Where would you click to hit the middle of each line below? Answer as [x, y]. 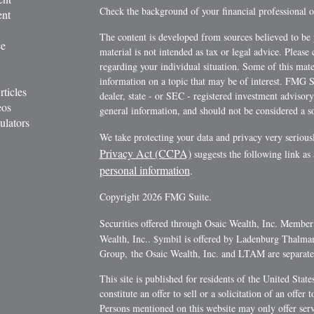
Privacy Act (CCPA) [145, 153]
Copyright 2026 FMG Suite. [155, 197]
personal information [144, 170]
